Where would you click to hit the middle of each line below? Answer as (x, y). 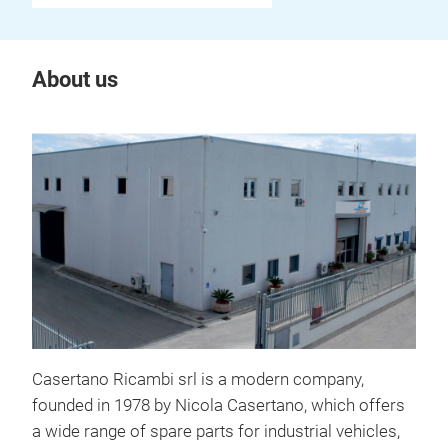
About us (75, 79)
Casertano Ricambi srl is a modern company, (198, 380)
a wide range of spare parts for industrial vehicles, (216, 432)
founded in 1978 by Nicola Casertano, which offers (218, 406)
